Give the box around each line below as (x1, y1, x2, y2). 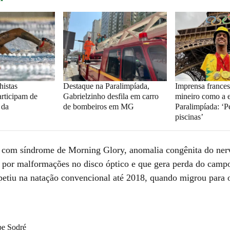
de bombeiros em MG (63, 102, 134, 111)
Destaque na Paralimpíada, (63, 81, 149, 90)
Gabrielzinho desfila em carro (63, 91, 159, 101)
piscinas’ (175, 112, 204, 121)
